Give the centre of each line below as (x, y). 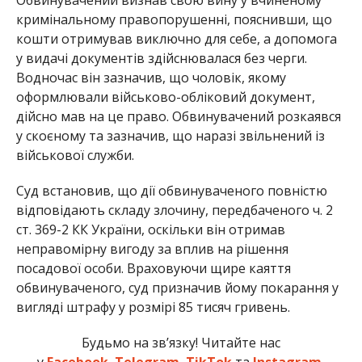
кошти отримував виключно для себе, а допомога (176, 38)
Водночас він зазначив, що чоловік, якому (151, 77)
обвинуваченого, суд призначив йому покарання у (177, 287)
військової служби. (75, 155)
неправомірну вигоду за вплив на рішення (152, 248)
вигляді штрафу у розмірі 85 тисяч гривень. (153, 307)
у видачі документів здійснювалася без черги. (161, 58)
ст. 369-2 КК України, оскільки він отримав (150, 229)
